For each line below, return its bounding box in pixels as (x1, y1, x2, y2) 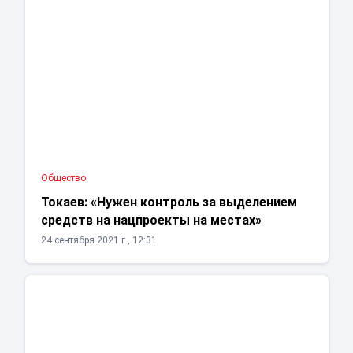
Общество (40, 173, 86, 184)
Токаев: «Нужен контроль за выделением (40, 195, 297, 210)
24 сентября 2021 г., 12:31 (40, 235, 157, 247)
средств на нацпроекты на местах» (40, 213, 262, 229)
